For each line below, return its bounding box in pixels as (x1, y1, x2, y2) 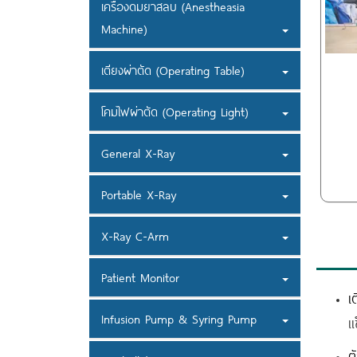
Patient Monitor (101, 269, 179, 287)
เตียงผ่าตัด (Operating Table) (101, 61, 244, 80)
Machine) (101, 20, 147, 38)
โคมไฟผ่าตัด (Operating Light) (101, 103, 248, 121)
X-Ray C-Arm (101, 227, 169, 245)
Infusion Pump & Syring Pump (101, 310, 257, 328)
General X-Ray (101, 144, 175, 163)
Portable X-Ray (101, 186, 176, 204)
